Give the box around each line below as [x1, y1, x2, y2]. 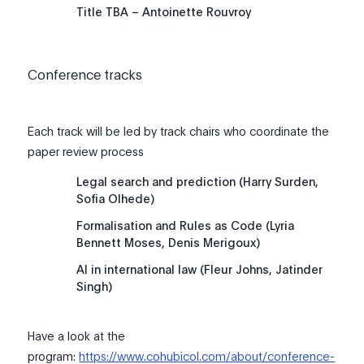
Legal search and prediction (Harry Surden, [76, 173, 319, 190]
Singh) [76, 278, 113, 295]
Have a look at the [28, 327, 126, 344]
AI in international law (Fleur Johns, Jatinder [76, 261, 323, 278]
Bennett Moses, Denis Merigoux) [76, 234, 261, 251]
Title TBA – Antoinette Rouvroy [76, 2, 252, 19]
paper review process [28, 143, 145, 160]
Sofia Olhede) [76, 190, 155, 207]
